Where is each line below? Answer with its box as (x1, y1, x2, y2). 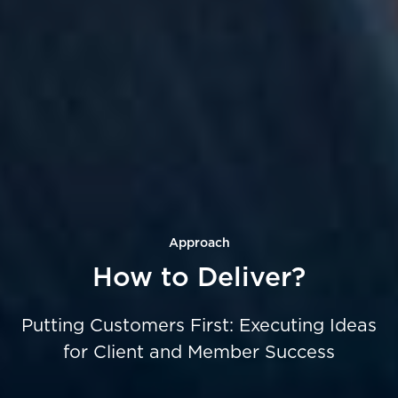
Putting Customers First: (21, 316, 239, 335)
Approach (168, 236, 230, 250)
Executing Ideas (239, 316, 377, 335)
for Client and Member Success (63, 343, 335, 362)
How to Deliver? (92, 264, 306, 291)
